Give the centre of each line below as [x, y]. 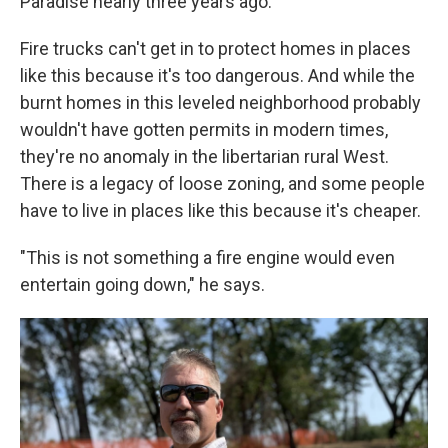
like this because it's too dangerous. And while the [217, 75]
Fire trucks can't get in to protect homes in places [215, 48]
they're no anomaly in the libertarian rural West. [204, 156]
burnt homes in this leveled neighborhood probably [220, 102]
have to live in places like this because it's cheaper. [220, 210]
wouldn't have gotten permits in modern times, [204, 129]
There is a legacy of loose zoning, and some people [222, 183]
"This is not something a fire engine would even [207, 257]
